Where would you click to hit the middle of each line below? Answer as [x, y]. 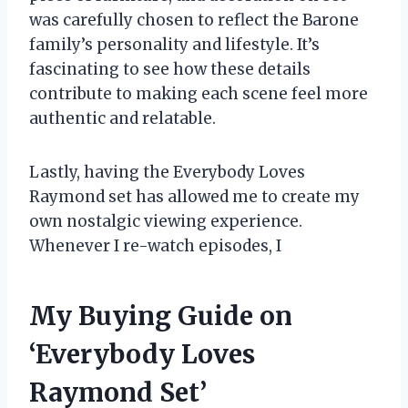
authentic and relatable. [122, 119]
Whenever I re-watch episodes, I [155, 246]
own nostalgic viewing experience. [166, 222]
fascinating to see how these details [170, 70]
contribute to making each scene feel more [199, 94]
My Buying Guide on [161, 316]
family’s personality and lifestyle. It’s [174, 45]
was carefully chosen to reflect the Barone [194, 20]
